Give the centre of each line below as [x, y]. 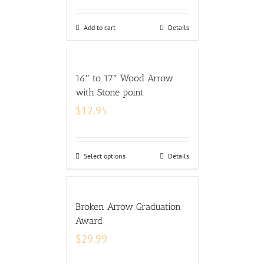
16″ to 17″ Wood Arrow [124, 78]
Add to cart [99, 27]
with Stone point [109, 92]
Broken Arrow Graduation [128, 207]
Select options [104, 156]
